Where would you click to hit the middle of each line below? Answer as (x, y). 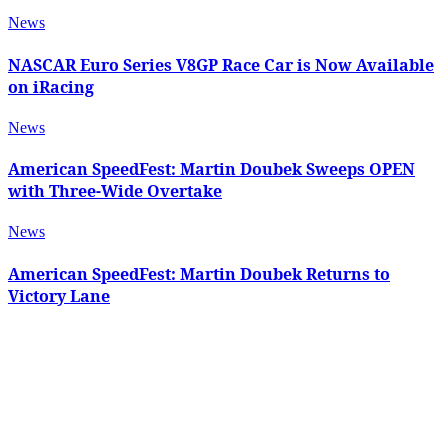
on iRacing (51, 86)
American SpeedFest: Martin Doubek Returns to (199, 273)
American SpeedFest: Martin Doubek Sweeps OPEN (211, 169)
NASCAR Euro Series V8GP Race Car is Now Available (221, 64)
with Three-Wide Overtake (115, 191)
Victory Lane (59, 295)
